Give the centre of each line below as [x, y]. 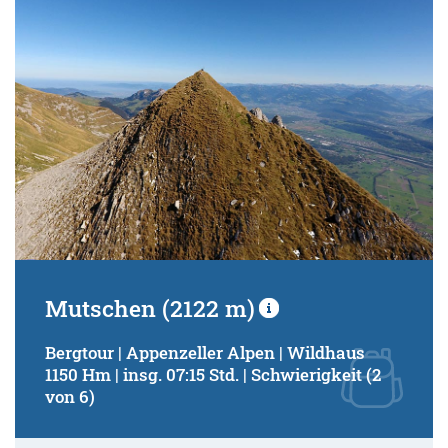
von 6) [70, 397]
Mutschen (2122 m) [150, 308]
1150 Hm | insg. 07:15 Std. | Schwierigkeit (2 [213, 375]
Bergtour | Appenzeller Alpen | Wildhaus [205, 353]
